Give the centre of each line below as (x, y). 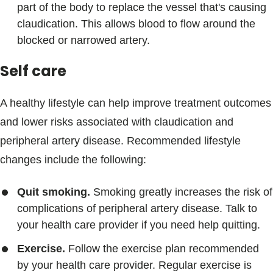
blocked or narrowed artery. (83, 40)
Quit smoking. (54, 192)
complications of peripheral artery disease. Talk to (137, 208)
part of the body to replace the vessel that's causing (142, 7)
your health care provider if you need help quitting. (139, 225)
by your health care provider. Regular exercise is (134, 265)
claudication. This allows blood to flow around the (136, 24)
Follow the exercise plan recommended (162, 249)
